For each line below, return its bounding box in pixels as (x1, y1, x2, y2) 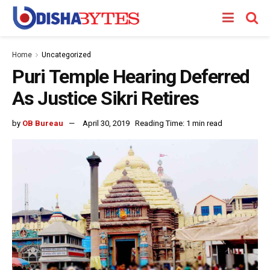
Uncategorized (42, 51, 91, 59)
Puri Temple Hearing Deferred (12, 65, 250, 88)
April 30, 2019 (83, 118, 130, 128)
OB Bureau (22, 118, 63, 128)
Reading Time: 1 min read (135, 118, 222, 128)
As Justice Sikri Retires (12, 87, 199, 110)
